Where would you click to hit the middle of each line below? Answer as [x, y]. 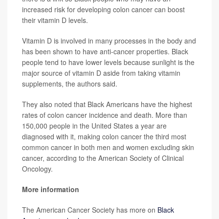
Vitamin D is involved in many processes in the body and [109, 40]
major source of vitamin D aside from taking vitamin [101, 73]
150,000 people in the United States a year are [94, 125]
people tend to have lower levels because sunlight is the [108, 62]
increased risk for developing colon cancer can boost [103, 9]
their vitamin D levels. [55, 20]
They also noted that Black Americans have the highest [107, 104]
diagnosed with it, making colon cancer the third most [104, 136]
